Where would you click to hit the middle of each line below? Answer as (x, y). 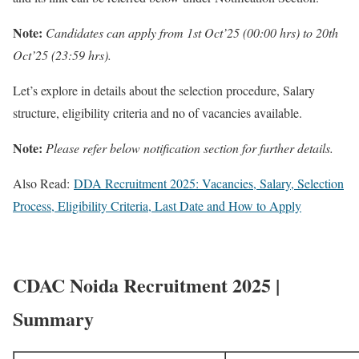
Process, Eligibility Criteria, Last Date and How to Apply (157, 205)
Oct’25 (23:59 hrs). (62, 54)
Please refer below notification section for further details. (190, 147)
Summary (53, 318)
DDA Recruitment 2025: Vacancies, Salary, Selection (209, 183)
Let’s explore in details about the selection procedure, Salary (164, 90)
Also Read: (43, 183)
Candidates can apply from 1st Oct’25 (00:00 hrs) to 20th (192, 32)
